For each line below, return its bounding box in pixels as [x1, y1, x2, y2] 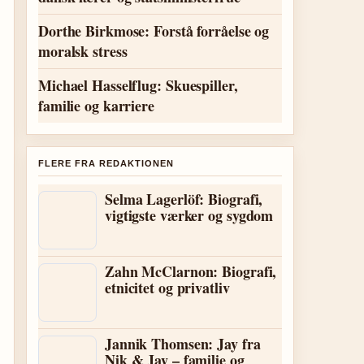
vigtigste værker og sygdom [105, 205, 274, 226]
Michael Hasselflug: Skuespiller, [38, 75, 238, 96]
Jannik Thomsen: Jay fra [105, 333, 261, 354]
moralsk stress [38, 41, 128, 62]
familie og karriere [38, 95, 154, 116]
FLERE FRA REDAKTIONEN [38, 158, 174, 168]
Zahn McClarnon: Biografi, [105, 261, 277, 282]
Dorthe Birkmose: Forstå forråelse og [38, 20, 270, 41]
